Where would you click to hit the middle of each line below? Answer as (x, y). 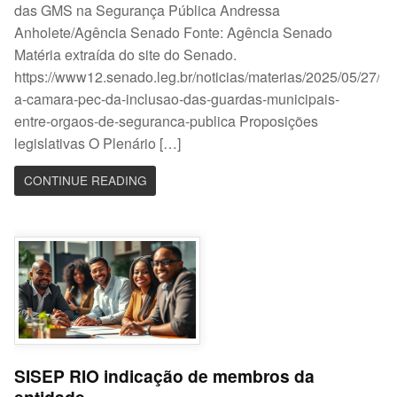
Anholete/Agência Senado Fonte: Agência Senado (174, 32)
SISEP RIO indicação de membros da (165, 376)
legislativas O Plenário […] (98, 143)
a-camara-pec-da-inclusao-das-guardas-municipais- (177, 98)
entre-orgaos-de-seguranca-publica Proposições (167, 121)
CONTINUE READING (85, 180)
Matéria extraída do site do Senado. (126, 54)
